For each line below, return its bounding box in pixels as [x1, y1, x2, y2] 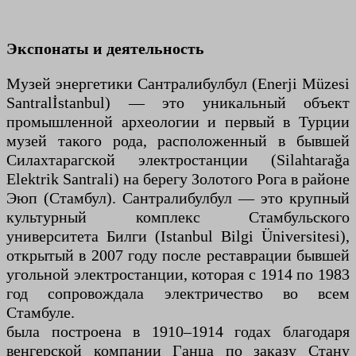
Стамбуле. [6, 303, 75, 321]
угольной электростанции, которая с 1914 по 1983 [6, 265, 350, 283]
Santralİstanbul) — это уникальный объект [6, 93, 350, 111]
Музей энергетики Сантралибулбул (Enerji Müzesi [6, 74, 350, 92]
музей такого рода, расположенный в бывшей [6, 131, 350, 149]
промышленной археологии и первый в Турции [6, 112, 350, 130]
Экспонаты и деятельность [6, 39, 204, 57]
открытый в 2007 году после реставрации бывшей [6, 246, 350, 264]
